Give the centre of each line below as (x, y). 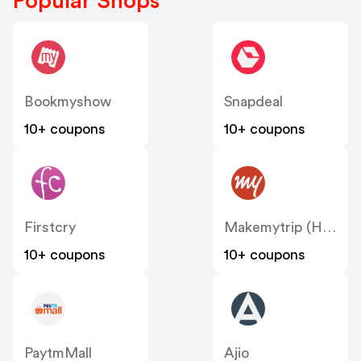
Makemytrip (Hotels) (329, 228)
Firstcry (50, 228)
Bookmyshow (68, 102)
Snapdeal (253, 102)
